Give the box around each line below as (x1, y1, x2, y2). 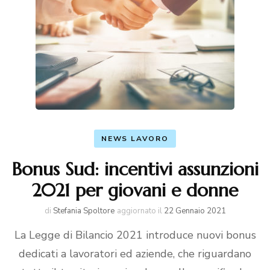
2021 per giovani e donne (32, 179, 238, 201)
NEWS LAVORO (101, 134, 169, 143)
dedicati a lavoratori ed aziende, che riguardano (19, 246, 251, 261)
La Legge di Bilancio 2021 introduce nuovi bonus (14, 228, 256, 242)
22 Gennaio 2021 (163, 206, 226, 216)
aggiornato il (116, 206, 164, 216)
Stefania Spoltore (52, 206, 115, 216)
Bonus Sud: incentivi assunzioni (11, 158, 259, 180)
